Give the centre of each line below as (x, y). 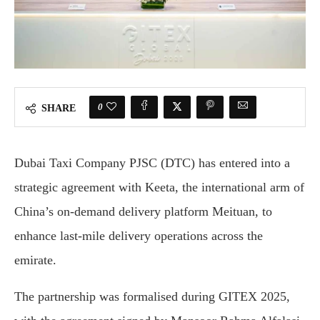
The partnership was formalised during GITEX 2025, (152, 296)
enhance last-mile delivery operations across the (139, 236)
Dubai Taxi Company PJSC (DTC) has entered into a (152, 163)
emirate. (35, 260)
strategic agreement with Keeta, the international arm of (159, 187)
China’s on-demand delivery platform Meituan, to (143, 211)
